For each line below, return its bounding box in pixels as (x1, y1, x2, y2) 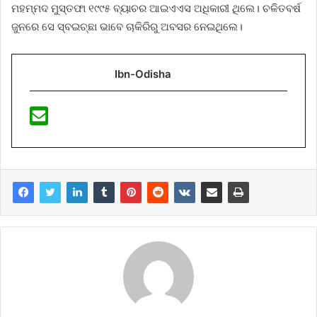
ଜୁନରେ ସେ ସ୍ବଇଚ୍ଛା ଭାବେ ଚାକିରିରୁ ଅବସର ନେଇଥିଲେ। (11, 20, 243, 34)
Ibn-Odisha (115, 67, 171, 81)
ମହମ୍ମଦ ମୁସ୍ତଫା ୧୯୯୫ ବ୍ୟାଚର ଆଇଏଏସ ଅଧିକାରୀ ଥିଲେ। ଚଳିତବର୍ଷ (11, 1, 301, 16)
